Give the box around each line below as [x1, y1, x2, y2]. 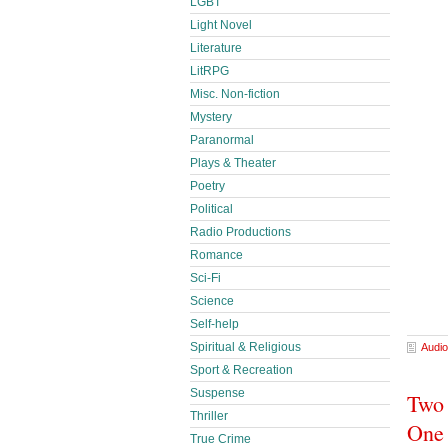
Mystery [190, 110, 232, 124]
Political [190, 202, 233, 216]
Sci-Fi [190, 271, 221, 285]
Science [190, 294, 234, 308]
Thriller [190, 409, 228, 423]
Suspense [190, 386, 245, 400]
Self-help [190, 317, 239, 331]
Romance [190, 248, 243, 262]
